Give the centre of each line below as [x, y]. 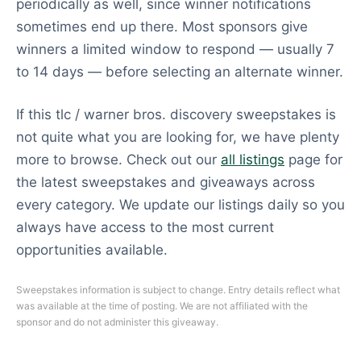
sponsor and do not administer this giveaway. [117, 322]
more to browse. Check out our [118, 160]
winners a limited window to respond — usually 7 [175, 49]
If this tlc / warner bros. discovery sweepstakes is [176, 114]
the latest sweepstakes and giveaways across [166, 182]
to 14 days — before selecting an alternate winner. [180, 71]
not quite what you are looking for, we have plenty [178, 137]
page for [313, 160]
